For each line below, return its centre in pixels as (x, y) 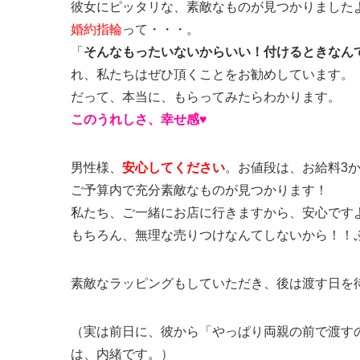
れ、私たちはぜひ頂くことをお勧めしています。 (212, 74)
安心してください (174, 168)
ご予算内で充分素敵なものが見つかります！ (199, 190)
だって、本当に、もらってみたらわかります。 (206, 97)
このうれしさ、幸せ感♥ (139, 119)
